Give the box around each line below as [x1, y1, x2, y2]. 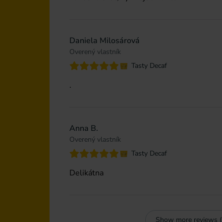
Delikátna [69, 167, 104, 178]
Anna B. [69, 122, 98, 134]
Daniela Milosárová [69, 35, 140, 46]
